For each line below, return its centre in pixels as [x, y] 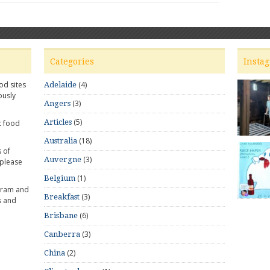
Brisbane [61, 215]
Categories [72, 61]
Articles [58, 122]
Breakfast [62, 196]
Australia [61, 140]
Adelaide [60, 84]
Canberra [62, 234]
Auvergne [63, 159]
